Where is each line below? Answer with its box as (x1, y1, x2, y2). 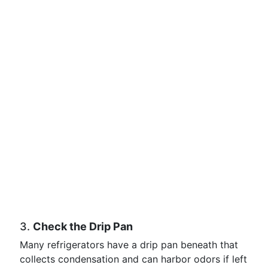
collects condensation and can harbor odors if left (20, 253, 247, 265)
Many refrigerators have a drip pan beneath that (20, 239, 238, 251)
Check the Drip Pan (33, 220, 133, 233)
